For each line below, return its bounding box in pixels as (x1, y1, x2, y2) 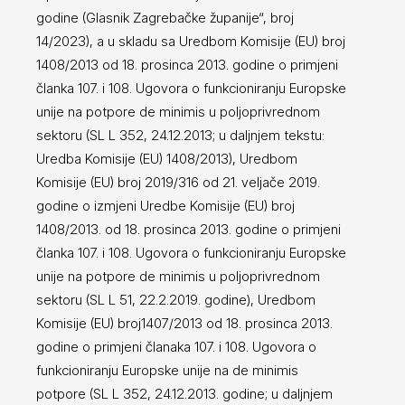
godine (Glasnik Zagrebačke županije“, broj (36, 8, 294, 26)
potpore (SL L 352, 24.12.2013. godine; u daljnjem (36, 384, 333, 402)
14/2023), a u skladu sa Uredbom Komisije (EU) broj (36, 32, 345, 50)
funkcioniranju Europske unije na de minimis (36, 361, 298, 379)
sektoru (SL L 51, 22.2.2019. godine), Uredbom (36, 290, 316, 308)
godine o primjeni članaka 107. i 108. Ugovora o (36, 337, 316, 355)
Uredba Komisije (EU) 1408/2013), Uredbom (36, 149, 297, 167)
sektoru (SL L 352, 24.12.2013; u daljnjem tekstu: (36, 126, 325, 144)
